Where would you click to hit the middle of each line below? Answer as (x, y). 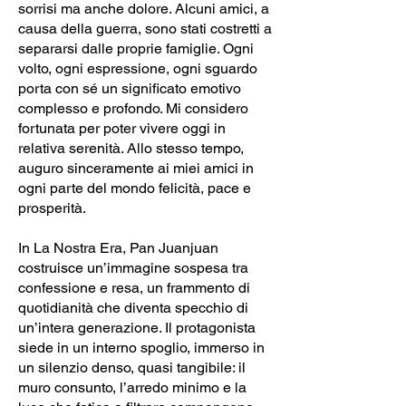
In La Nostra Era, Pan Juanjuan (118, 247)
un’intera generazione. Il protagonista (137, 327)
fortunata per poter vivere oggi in (122, 128)
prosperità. (52, 208)
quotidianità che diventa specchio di (133, 307)
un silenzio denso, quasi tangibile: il (132, 367)
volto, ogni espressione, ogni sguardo (138, 68)
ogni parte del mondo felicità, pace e (135, 188)
